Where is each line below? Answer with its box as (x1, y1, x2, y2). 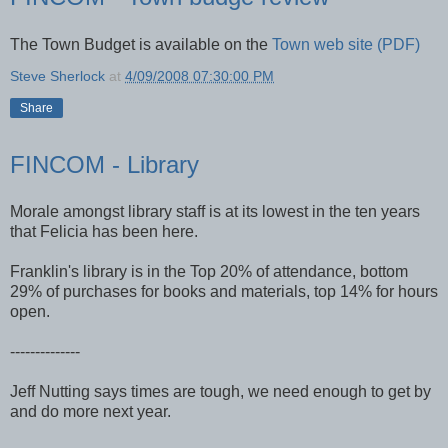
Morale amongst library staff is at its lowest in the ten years (10, 203, 420, 221)
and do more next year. (10, 403, 171, 421)
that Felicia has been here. (10, 223, 198, 241)
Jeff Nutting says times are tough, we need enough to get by (10, 383, 431, 401)
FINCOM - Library (10, 150, 199, 178)
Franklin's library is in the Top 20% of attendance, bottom (10, 263, 408, 281)
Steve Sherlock (10, 67, 105, 84)
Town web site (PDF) (272, 35, 420, 53)
